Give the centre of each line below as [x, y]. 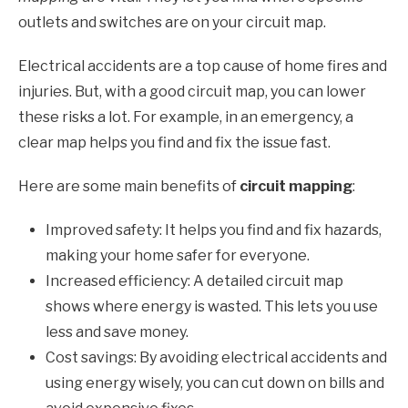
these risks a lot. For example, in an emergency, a [186, 117]
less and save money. [117, 332]
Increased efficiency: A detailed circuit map [194, 281]
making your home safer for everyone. [178, 256]
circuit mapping [296, 187]
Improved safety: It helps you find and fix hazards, [214, 230]
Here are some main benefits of [129, 187]
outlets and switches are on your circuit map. [172, 23]
